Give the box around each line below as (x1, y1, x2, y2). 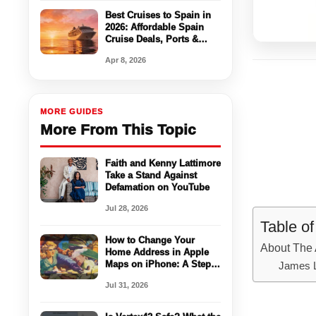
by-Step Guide (105, 270, 168, 281)
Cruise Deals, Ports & (105, 33, 199, 44)
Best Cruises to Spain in (105, 9, 212, 20)
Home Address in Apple (105, 246, 209, 257)
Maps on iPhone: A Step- (105, 258, 214, 269)
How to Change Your (105, 234, 195, 245)
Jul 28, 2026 (105, 203, 149, 212)
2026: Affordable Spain (105, 21, 205, 32)
